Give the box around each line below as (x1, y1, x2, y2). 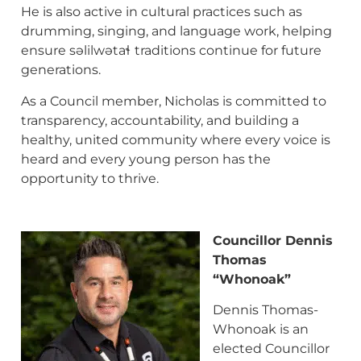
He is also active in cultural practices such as (21, 4, 302, 20)
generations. (21, 62, 101, 78)
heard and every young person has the (21, 151, 271, 167)
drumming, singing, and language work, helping (21, 23, 332, 39)
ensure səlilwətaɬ (21, 43, 131, 59)
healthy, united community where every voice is (21, 131, 330, 147)
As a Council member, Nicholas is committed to (21, 93, 326, 109)
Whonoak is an (213, 321, 309, 337)
